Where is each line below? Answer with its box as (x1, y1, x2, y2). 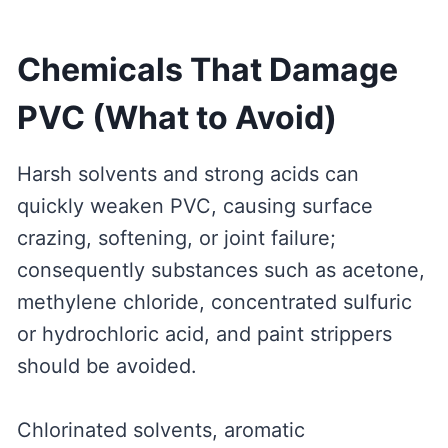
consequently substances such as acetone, (16, 258, 425, 283)
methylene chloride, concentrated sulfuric (16, 290, 412, 315)
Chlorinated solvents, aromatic (16, 418, 305, 443)
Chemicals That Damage (16, 50, 398, 90)
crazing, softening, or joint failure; (16, 226, 336, 251)
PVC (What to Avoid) (16, 98, 337, 138)
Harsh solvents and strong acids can (16, 162, 359, 187)
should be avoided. (16, 354, 197, 379)
